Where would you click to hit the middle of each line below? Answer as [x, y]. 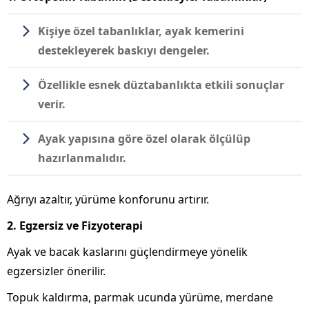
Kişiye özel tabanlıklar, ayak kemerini [141, 31]
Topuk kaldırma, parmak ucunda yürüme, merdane [140, 297]
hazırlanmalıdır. [82, 158]
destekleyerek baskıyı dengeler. [124, 50]
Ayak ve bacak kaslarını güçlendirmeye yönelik [127, 251]
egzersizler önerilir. [56, 271]
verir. [52, 104]
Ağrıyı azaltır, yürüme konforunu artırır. [108, 199]
